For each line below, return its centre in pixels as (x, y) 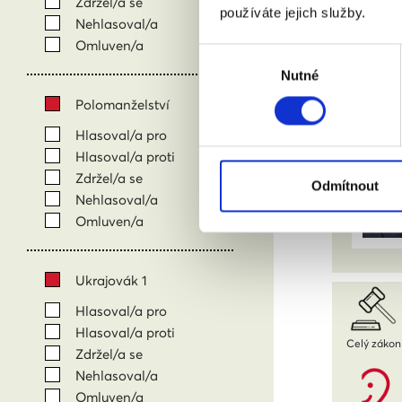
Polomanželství (122, 104)
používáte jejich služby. (293, 13)
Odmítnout (345, 186)
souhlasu (225, 75)
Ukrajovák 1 (111, 280)
